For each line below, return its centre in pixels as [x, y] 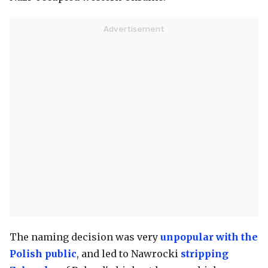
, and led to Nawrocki [129, 254]
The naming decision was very [85, 237]
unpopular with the [209, 237]
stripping [205, 254]
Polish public [43, 254]
